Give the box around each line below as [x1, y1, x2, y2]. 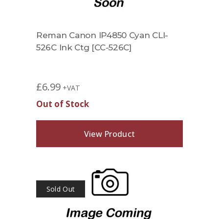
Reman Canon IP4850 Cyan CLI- [36, 30, 169, 41]
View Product [84, 128, 135, 139]
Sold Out [46, 184, 75, 194]
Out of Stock [36, 98, 89, 110]
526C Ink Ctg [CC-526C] [36, 43, 131, 53]
